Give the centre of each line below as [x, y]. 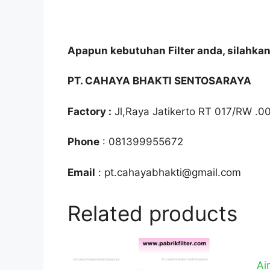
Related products [152, 213]
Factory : [89, 111]
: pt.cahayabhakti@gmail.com [168, 172]
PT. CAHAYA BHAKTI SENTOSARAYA [159, 81]
